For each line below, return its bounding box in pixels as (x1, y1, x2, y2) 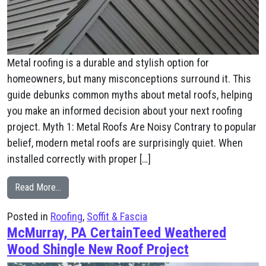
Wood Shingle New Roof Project (7, 241, 189, 258)
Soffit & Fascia (87, 210, 147, 223)
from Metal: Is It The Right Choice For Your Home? (61, 181, 249, 192)
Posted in (7, 210, 50, 223)
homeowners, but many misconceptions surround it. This (7, 72, 251, 85)
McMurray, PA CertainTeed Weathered (7, 224, 226, 241)
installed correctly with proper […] (7, 153, 151, 165)
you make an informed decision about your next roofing (7, 104, 242, 117)
